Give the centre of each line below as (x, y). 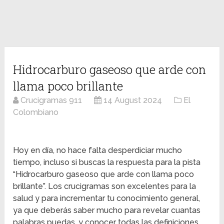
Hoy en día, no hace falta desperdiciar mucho (98, 150)
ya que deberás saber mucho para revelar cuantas (107, 210)
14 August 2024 (133, 100)
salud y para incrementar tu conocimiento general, (107, 198)
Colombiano (36, 112)
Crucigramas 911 (51, 100)
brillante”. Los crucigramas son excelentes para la (105, 186)
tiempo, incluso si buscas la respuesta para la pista (107, 162)
